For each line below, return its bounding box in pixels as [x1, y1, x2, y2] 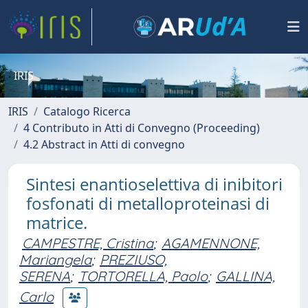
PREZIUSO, [100, 251, 167, 268]
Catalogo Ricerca [43, 104, 131, 119]
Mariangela [19, 251, 91, 268]
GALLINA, [216, 267, 275, 285]
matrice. [26, 211, 87, 234]
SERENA [19, 267, 70, 285]
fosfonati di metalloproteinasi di [26, 192, 269, 214]
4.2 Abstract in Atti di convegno [23, 137, 185, 152]
